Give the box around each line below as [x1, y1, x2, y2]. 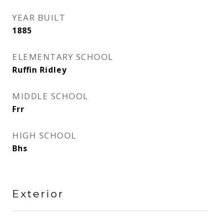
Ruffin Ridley [12, 64, 67, 75]
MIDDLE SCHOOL [12, 90, 88, 102]
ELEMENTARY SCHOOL [12, 51, 113, 62]
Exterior [12, 188, 64, 200]
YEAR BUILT [12, 12, 65, 23]
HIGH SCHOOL [12, 130, 77, 141]
